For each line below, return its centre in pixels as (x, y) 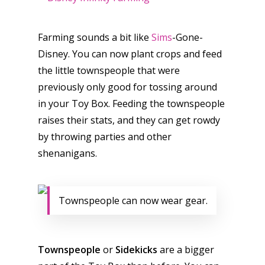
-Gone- (188, 38)
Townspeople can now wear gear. (133, 201)
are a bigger (186, 250)
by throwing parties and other (105, 137)
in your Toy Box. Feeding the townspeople (131, 104)
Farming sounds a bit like (95, 38)
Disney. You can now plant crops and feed (130, 54)
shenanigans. (67, 153)
